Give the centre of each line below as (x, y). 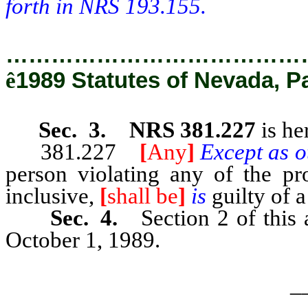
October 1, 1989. (83, 240)
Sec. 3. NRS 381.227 (147, 130)
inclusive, (53, 196)
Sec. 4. (96, 218)
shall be (143, 196)
